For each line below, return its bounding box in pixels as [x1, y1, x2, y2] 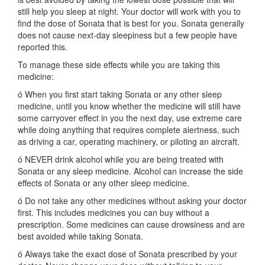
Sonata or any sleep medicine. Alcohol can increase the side [18, 165, 243, 177]
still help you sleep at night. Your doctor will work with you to [18, 5, 241, 17]
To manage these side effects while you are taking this [18, 59, 220, 70]
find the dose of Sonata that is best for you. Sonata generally [18, 17, 244, 29]
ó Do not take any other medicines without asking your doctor [18, 195, 247, 206]
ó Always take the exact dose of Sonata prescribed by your [18, 248, 237, 260]
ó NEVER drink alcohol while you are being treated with [18, 153, 224, 165]
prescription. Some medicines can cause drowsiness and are [18, 218, 245, 230]
